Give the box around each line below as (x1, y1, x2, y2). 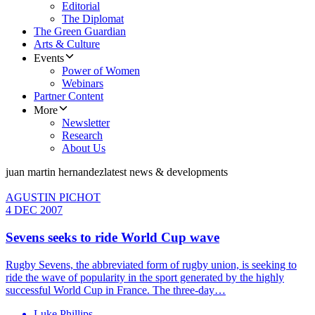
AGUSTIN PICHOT (6, 191, 101, 204)
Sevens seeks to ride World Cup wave (6, 230, 219, 245)
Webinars (62, 77, 103, 90)
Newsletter (62, 117, 110, 129)
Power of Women (62, 65, 140, 77)
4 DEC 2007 (6, 204, 63, 217)
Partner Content (34, 90, 103, 103)
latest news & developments (104, 166, 228, 179)
